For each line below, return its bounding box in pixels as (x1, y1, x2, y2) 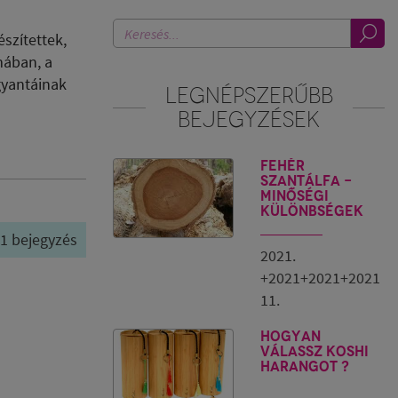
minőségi (260, 187, 329, 204)
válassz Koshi (260, 343, 369, 360)
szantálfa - (260, 172, 352, 189)
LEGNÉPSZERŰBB (164, 82, 333, 108)
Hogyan (260, 328, 321, 345)
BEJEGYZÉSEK (178, 106, 320, 132)
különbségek (260, 203, 363, 219)
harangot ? (260, 358, 349, 375)
